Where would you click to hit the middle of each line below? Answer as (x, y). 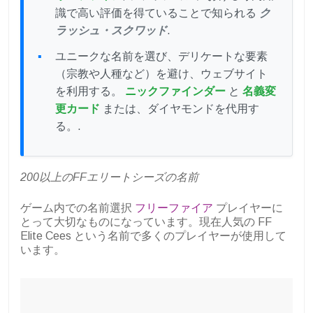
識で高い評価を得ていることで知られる (157, 13)
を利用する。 (90, 92)
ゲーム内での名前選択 (78, 208)
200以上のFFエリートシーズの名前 (111, 177)
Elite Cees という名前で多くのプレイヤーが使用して (153, 236)
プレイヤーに (248, 208)
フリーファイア (174, 208)
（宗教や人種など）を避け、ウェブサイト (161, 74)
